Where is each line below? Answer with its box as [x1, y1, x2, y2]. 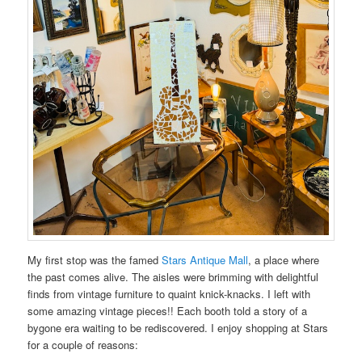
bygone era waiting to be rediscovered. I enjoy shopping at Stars [27, 320, 329, 336]
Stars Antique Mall [162, 252, 249, 268]
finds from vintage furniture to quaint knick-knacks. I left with [27, 286, 311, 302]
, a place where [248, 252, 320, 268]
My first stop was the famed [27, 252, 162, 268]
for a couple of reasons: [27, 337, 139, 353]
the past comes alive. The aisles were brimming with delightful [27, 269, 319, 285]
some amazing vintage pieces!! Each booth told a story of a [27, 303, 308, 319]
